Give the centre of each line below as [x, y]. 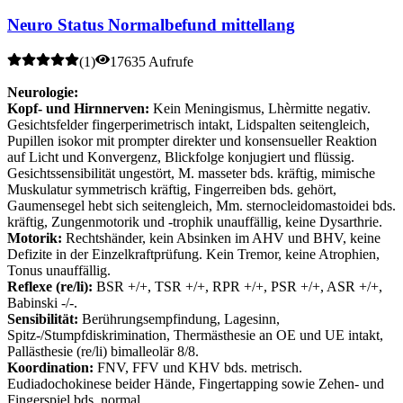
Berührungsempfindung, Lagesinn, [179, 319]
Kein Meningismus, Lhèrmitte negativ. [260, 109]
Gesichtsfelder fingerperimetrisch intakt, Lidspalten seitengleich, [188, 125]
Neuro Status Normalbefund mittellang [151, 25]
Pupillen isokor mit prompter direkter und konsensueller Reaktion [192, 141]
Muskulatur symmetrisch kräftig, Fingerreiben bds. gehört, [172, 190]
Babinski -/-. [42, 303]
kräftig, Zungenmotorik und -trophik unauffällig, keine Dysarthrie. [195, 222]
